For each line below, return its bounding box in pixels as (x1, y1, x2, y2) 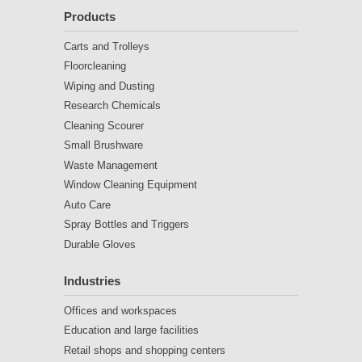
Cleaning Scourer (64, 119, 144, 132)
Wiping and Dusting (64, 79, 154, 92)
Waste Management (64, 158, 158, 171)
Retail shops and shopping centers (64, 343, 225, 356)
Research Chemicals (64, 99, 161, 112)
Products (64, 10, 116, 24)
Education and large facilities (64, 324, 199, 337)
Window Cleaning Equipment (64, 179, 197, 192)
